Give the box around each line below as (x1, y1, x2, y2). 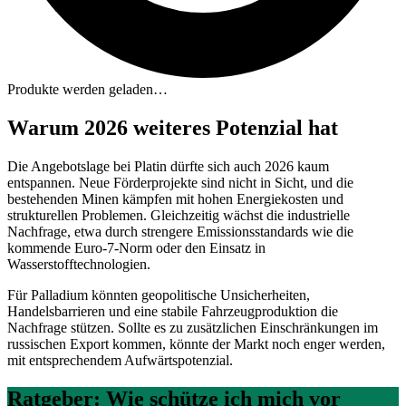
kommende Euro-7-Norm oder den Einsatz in (7, 239, 266, 256)
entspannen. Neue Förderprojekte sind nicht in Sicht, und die (7, 174, 353, 190)
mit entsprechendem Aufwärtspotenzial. (7, 352, 233, 368)
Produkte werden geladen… (7, 81, 168, 97)
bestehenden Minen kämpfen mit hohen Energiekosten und (7, 190, 343, 207)
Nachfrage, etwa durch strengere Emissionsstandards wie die (7, 223, 353, 239)
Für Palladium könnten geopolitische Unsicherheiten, (7, 286, 310, 303)
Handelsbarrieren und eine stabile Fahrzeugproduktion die (7, 303, 338, 319)
